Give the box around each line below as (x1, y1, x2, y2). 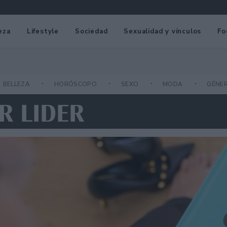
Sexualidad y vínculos (124, 26, 202, 36)
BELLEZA (3, 80, 32, 89)
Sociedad (75, 26, 108, 36)
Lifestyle (26, 26, 59, 36)
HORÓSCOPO (54, 80, 99, 89)
